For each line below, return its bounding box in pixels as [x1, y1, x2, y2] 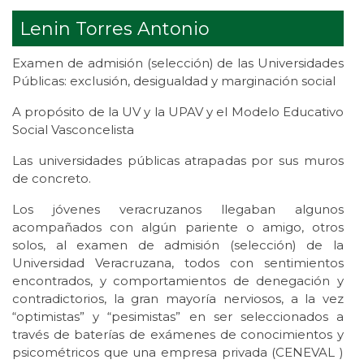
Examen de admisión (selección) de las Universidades [12, 55, 344, 71]
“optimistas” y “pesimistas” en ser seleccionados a [12, 309, 344, 325]
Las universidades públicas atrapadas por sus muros [12, 153, 344, 169]
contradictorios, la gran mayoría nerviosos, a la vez [12, 291, 344, 307]
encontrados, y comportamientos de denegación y [12, 273, 344, 289]
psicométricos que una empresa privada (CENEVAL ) [12, 344, 344, 361]
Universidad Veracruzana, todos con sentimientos [12, 255, 344, 271]
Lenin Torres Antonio [19, 17, 210, 40]
